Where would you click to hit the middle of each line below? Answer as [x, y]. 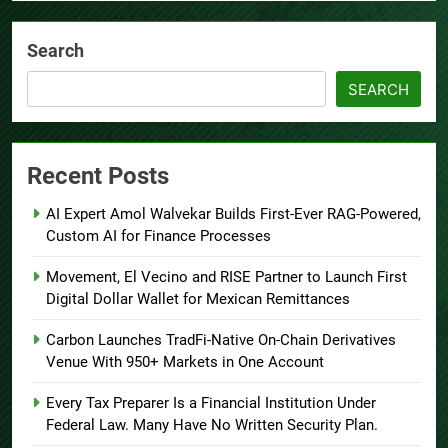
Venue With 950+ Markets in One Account [185, 361]
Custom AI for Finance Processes [158, 235]
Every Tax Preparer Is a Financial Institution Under [211, 402]
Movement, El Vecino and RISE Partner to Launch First [226, 276]
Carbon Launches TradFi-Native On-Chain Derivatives [221, 339]
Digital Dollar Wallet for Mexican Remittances [198, 298]
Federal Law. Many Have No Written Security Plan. [212, 424]
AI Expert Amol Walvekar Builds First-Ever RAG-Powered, [233, 213]
